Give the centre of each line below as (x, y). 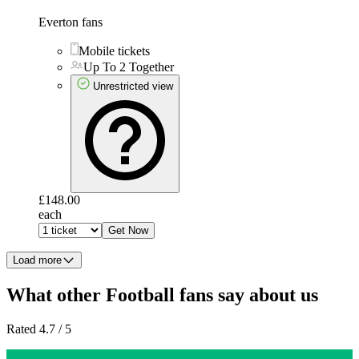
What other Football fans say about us (162, 294)
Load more (37, 260)
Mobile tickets (114, 50)
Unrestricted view (133, 86)
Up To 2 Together (129, 67)
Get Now (128, 230)
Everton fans (71, 22)
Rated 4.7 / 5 (39, 329)
